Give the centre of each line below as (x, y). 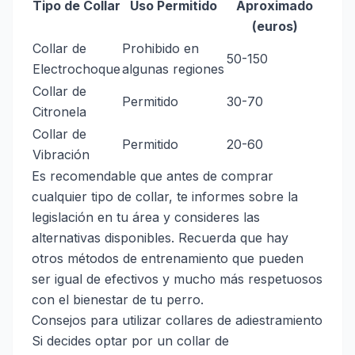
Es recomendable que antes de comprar (153, 176)
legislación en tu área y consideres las (146, 218)
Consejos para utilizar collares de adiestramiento (177, 321)
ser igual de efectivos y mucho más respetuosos (177, 279)
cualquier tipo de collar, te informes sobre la (165, 197)
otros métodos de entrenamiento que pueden (168, 259)
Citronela (59, 112)
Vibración (61, 155)
